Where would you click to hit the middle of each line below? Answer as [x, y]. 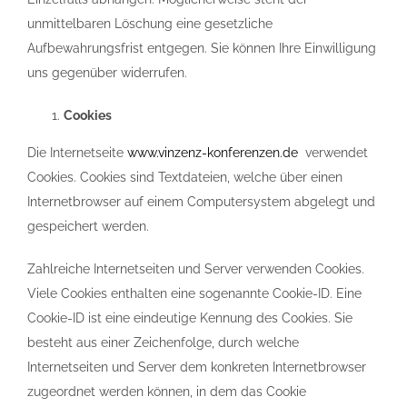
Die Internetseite [77, 153]
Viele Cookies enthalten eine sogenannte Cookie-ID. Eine [194, 293]
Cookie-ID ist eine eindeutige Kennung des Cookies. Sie [190, 318]
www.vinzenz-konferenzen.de [213, 153]
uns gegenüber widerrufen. [107, 73]
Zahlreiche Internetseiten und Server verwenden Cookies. [196, 269]
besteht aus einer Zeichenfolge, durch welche [163, 342]
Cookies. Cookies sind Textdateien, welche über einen [185, 177]
